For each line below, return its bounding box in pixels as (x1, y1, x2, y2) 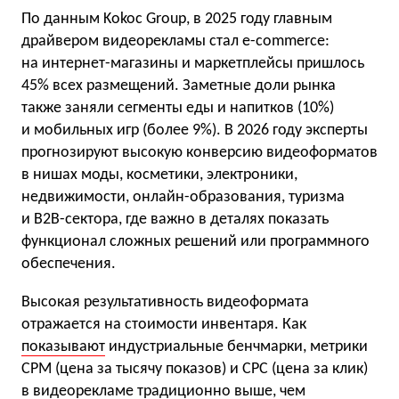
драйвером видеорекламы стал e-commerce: (21, 33, 330, 51)
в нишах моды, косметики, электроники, (21, 167, 297, 184)
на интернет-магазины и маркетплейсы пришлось (21, 55, 364, 73)
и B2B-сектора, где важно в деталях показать (21, 211, 329, 229)
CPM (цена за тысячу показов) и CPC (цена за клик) (21, 361, 368, 379)
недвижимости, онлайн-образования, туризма (21, 189, 345, 207)
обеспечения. (21, 256, 116, 273)
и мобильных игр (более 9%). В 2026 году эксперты (21, 122, 368, 140)
